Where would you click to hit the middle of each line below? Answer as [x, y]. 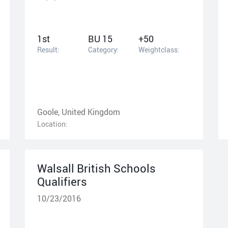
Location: [52, 124]
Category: [103, 49]
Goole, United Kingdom [79, 111]
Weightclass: [159, 49]
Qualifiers [62, 181]
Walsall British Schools [96, 168]
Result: [48, 49]
